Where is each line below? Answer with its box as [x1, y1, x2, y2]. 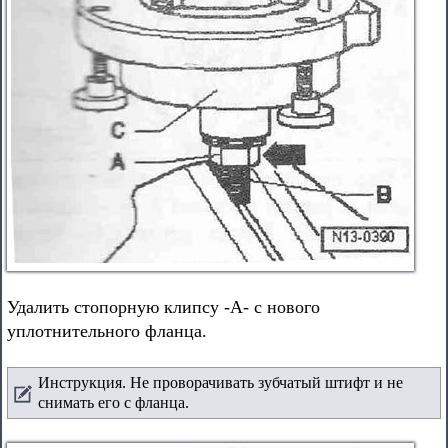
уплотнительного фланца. [7, 321, 207, 341]
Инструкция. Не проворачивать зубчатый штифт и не [38, 374, 403, 391]
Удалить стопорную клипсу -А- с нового [7, 297, 320, 317]
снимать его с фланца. [38, 394, 189, 411]
